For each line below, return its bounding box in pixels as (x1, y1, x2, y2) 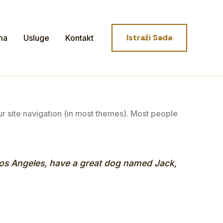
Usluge (23, 33, 49, 43)
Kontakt (65, 33, 94, 43)
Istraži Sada (126, 32, 172, 43)
